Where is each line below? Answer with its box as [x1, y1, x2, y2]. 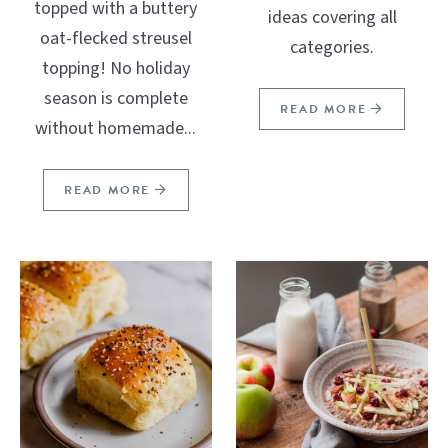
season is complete [43, 85, 188, 111]
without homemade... [35, 115, 197, 141]
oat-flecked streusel [39, 25, 192, 51]
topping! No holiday [41, 55, 190, 81]
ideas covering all [267, 4, 397, 30]
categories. [290, 34, 375, 60]
